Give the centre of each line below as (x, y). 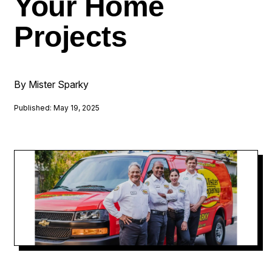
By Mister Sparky (52, 84)
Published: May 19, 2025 (57, 107)
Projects (71, 37)
